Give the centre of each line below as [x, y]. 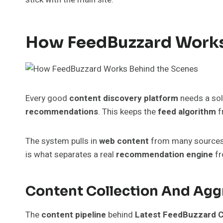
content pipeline [74, 215]
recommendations [62, 111]
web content [124, 141]
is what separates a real [71, 154]
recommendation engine [165, 154]
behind [120, 215]
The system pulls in [62, 141]
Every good [47, 98]
